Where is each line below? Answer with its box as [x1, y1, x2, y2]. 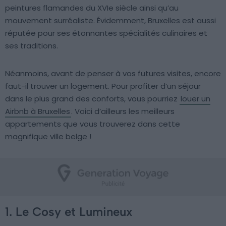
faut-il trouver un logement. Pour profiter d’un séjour [5, 81, 201, 91]
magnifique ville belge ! [5, 131, 91, 142]
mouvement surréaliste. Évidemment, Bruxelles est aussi [5, 15, 216, 26]
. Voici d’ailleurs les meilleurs [71, 106, 175, 117]
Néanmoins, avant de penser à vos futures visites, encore [5, 68, 221, 79]
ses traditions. [5, 40, 58, 51]
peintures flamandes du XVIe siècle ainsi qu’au [5, 3, 179, 13]
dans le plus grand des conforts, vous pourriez [5, 93, 180, 104]
